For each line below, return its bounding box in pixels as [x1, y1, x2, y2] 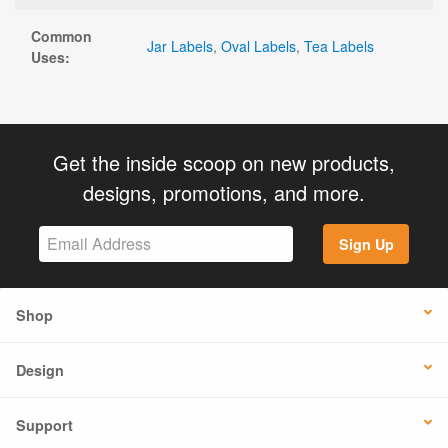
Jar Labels [147, 35, 213, 56]
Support [16, 415, 73, 436]
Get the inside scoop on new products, [53, 147, 395, 177]
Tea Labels [304, 35, 374, 56]
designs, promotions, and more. [83, 177, 365, 207]
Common [31, 25, 92, 46]
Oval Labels [221, 35, 296, 56]
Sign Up [338, 233, 394, 254]
